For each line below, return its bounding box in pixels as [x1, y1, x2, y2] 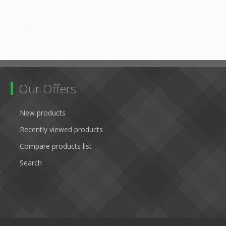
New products [20, 108, 66, 118]
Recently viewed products [20, 125, 103, 134]
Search [20, 158, 42, 167]
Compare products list [20, 141, 92, 151]
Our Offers [19, 80, 76, 97]
